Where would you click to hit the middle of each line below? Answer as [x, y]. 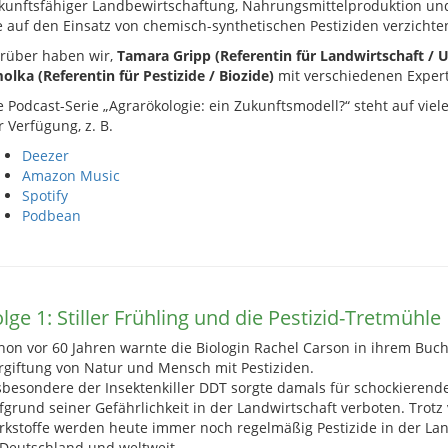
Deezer [45, 155]
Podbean [51, 215]
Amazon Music [70, 175]
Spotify [44, 195]
